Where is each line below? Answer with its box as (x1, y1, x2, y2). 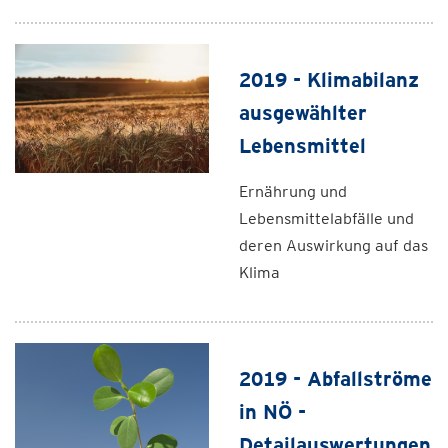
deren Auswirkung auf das (239, 236, 428, 255)
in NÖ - (239, 400, 306, 424)
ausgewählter (239, 101, 367, 125)
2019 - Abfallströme (239, 367, 432, 391)
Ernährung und (239, 182, 347, 201)
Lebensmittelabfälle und (239, 209, 414, 228)
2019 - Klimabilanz (239, 68, 419, 92)
